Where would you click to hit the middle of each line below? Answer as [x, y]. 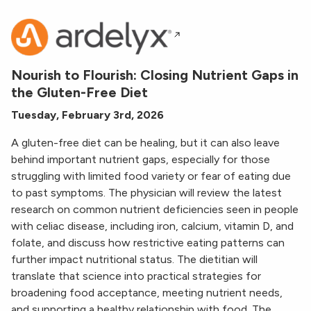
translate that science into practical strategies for [136, 276]
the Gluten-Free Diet [79, 93]
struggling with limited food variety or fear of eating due [151, 176]
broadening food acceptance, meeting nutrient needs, [147, 293]
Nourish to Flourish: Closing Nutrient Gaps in [155, 75]
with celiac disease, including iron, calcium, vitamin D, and [152, 226]
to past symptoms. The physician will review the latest [146, 193]
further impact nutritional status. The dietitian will [134, 260]
